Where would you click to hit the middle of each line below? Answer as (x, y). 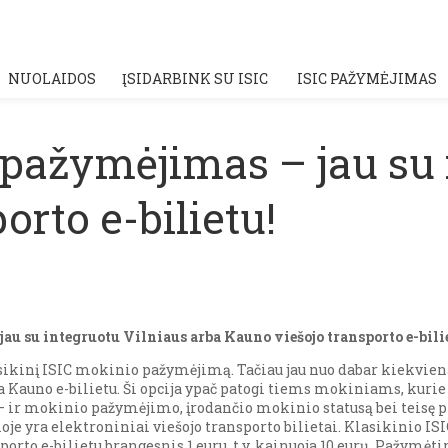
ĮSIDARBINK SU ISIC (195, 78)
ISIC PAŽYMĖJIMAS (366, 78)
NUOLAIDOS (52, 78)
